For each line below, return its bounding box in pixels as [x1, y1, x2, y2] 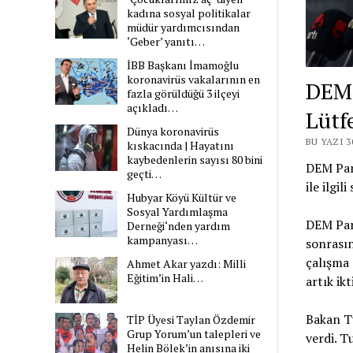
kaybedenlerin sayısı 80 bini [127, 152, 263, 168]
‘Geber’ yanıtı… [127, 34, 206, 50]
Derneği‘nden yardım [127, 218, 231, 234]
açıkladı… [127, 100, 179, 116]
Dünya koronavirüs [127, 124, 220, 139]
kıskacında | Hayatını [127, 138, 235, 154]
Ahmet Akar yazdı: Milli [127, 256, 247, 272]
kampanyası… [127, 232, 199, 248]
